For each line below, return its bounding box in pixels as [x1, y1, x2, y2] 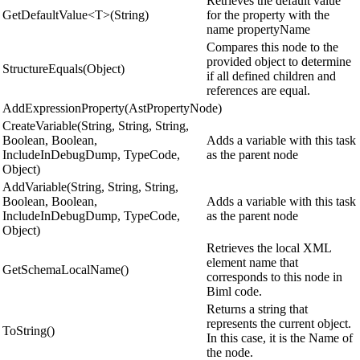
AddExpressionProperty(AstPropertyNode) [2, 100, 222, 115]
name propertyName [207, 22, 310, 36]
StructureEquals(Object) [2, 61, 125, 76]
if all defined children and [207, 68, 336, 83]
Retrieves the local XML [207, 240, 331, 255]
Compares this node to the [207, 39, 338, 54]
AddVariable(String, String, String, [2, 179, 178, 194]
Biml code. [207, 284, 262, 298]
